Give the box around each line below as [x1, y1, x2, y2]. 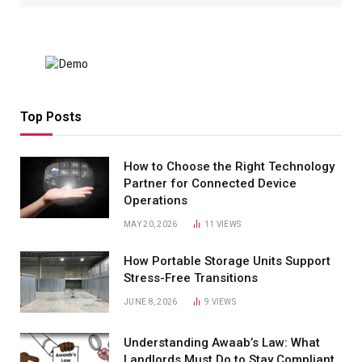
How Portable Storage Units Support [124, 253, 330, 268]
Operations [124, 192, 187, 208]
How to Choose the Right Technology [124, 158, 335, 174]
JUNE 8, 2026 [124, 297, 178, 306]
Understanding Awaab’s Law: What [124, 335, 320, 350]
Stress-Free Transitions [124, 270, 258, 285]
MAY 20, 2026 [124, 219, 178, 229]
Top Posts [20, 108, 82, 124]
